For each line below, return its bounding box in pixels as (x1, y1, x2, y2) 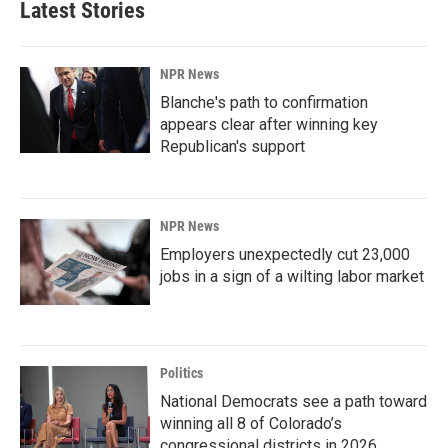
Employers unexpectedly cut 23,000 (160, 245, 410, 264)
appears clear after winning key (160, 115, 378, 134)
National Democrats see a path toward (160, 392, 427, 411)
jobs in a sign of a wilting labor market (160, 267, 424, 286)
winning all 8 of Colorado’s (160, 414, 342, 433)
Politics (160, 365, 203, 381)
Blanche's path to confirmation (160, 93, 368, 112)
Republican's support (160, 137, 305, 156)
